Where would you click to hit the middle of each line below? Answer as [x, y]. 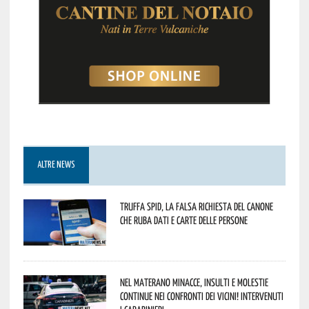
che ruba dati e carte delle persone [183, 220]
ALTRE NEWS [56, 165]
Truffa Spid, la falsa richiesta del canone [196, 206]
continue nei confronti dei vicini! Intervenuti [201, 296]
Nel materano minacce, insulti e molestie [194, 282]
